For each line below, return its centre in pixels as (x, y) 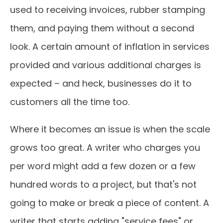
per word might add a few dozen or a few (103, 166)
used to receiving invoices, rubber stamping (108, 10)
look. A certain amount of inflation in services (110, 47)
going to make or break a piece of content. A (110, 203)
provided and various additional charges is (106, 65)
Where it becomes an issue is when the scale (110, 129)
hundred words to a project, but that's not (103, 184)
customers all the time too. (70, 102)
